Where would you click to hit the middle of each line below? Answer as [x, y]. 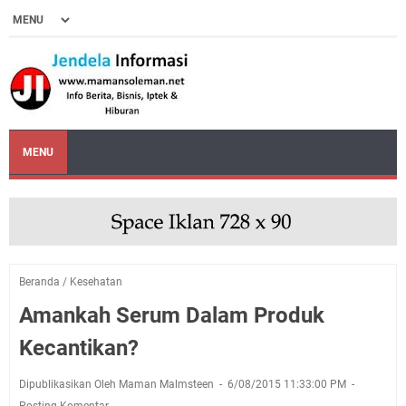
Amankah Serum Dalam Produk [172, 315]
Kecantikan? [79, 348]
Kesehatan [96, 281]
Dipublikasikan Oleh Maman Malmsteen [118, 384]
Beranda [39, 281]
